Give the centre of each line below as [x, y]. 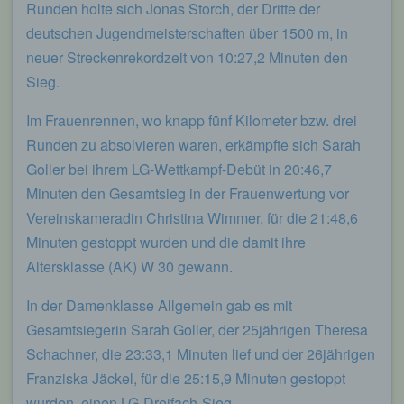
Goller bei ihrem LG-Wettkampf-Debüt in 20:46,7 [179, 169]
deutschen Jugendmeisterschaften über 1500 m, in [187, 32]
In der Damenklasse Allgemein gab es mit [159, 305]
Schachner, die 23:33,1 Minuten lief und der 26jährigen [201, 353]
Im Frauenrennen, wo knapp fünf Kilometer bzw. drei [192, 120]
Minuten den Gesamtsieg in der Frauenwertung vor [188, 193]
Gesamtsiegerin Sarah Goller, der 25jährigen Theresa [197, 329]
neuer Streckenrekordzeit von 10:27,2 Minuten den [187, 57]
